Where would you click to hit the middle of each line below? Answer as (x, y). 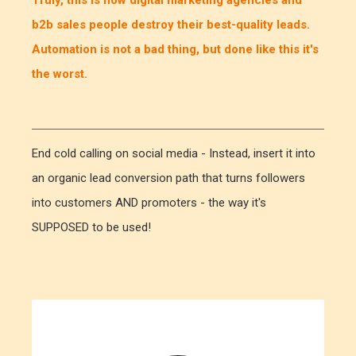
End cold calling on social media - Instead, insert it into (174, 154)
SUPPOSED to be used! (91, 228)
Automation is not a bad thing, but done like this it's (175, 49)
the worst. (60, 74)
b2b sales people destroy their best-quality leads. (171, 24)
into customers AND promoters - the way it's (149, 203)
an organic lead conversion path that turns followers (168, 178)
